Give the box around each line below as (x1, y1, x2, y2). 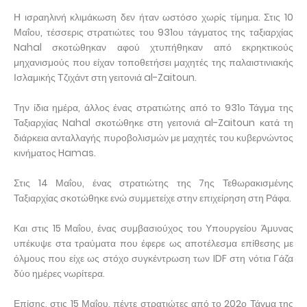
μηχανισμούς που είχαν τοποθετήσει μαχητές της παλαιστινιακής (14, 55, 293, 69)
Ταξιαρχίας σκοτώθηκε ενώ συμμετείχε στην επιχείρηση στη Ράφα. (14, 191, 291, 205)
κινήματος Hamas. (14, 145, 96, 160)
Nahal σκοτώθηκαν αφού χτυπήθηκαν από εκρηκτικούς (14, 40, 293, 54)
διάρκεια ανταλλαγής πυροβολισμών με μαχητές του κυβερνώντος (14, 130, 293, 145)
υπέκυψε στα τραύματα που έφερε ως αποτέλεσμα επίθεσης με (14, 236, 293, 250)
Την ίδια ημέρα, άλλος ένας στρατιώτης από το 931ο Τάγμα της (14, 100, 293, 114)
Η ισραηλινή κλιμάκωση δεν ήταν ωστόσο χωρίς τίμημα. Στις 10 (14, 10, 293, 24)
